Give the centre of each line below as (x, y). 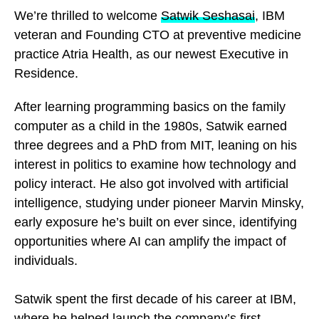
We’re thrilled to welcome (88, 15)
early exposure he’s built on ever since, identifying (156, 222)
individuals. (46, 260)
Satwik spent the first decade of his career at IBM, (155, 299)
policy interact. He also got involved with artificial (151, 183)
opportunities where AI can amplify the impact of (150, 241)
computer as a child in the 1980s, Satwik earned (151, 126)
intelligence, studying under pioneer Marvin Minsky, (159, 203)
